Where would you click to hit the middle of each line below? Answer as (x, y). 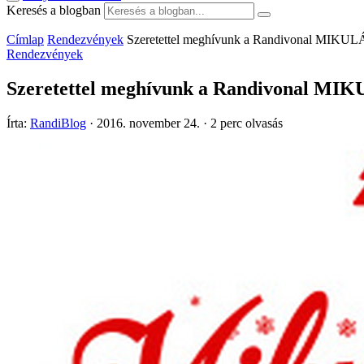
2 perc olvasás (247, 123)
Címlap (25, 39)
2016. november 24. (148, 123)
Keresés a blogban (54, 10)
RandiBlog (58, 123)
